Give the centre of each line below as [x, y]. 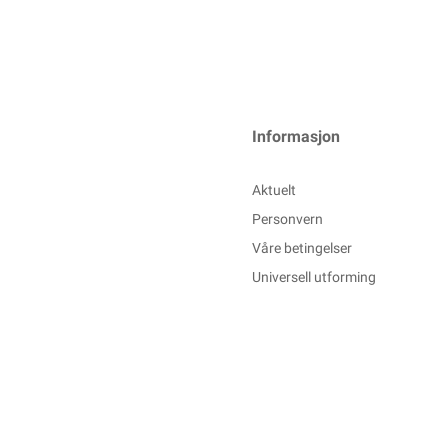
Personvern [287, 218]
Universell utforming [314, 276]
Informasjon [296, 136]
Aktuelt [274, 189]
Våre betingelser [302, 247]
